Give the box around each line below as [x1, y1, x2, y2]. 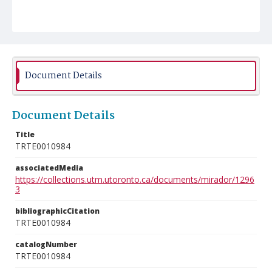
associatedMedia [15, 163, 83, 173]
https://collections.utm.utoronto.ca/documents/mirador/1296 [15, 174, 254, 185]
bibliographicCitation [15, 206, 100, 216]
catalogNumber [15, 239, 77, 250]
